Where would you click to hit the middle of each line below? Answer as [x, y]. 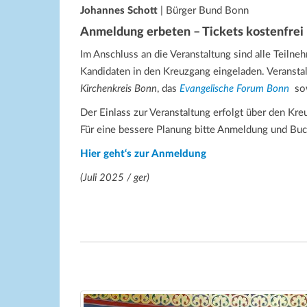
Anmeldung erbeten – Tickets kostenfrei [192, 32]
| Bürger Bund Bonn [203, 10]
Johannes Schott [119, 10]
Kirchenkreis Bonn [119, 88]
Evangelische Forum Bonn [234, 88]
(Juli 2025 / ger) [115, 177]
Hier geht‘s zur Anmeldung [143, 153]
